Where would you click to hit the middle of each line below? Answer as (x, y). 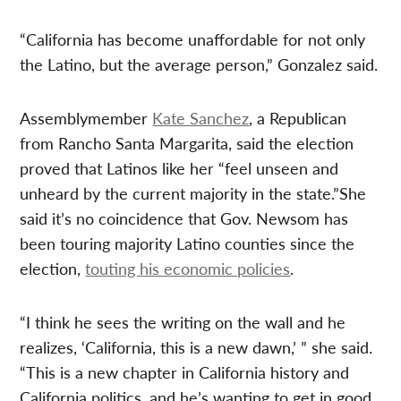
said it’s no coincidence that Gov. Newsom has (184, 218)
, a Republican (298, 118)
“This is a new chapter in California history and (185, 372)
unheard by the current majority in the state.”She (193, 193)
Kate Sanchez (201, 118)
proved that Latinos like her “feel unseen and (179, 168)
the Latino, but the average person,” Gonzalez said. (199, 64)
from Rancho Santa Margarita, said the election (187, 143)
